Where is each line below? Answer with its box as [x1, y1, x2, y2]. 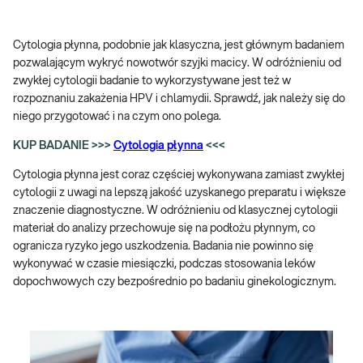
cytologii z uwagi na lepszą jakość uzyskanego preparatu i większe [13, 187, 346, 199]
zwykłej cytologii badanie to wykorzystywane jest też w [13, 75, 291, 87]
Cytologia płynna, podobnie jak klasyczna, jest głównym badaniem [13, 40, 344, 51]
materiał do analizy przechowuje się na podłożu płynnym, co [13, 223, 315, 234]
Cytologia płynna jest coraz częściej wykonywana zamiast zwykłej [13, 169, 344, 181]
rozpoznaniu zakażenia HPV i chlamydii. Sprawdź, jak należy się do [13, 93, 345, 105]
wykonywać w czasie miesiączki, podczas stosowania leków [13, 258, 315, 270]
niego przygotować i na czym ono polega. [13, 111, 221, 122]
